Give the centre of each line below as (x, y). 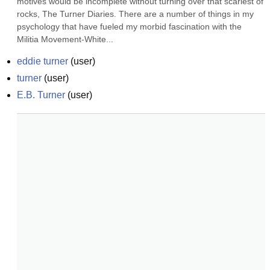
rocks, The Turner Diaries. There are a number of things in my (135, 14)
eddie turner (42, 61)
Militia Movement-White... (65, 39)
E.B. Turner (41, 95)
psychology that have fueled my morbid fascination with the (129, 27)
